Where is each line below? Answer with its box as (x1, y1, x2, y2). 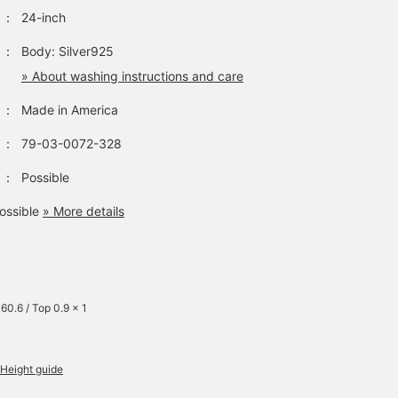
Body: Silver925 (21, 44, 114, 60)
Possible (21, 170, 69, 186)
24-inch (21, 10, 66, 26)
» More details (43, 203, 124, 219)
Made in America (21, 102, 118, 118)
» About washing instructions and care (21, 68, 243, 84)
